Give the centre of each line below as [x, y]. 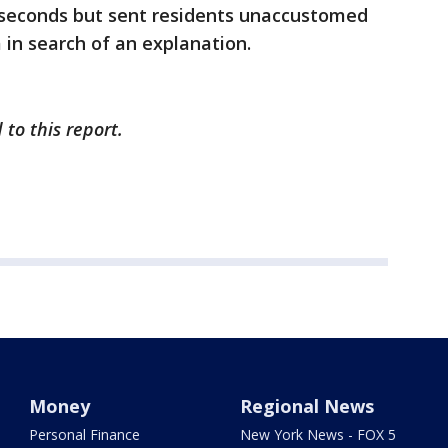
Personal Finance [85, 435]
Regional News [306, 406]
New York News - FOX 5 [317, 435]
